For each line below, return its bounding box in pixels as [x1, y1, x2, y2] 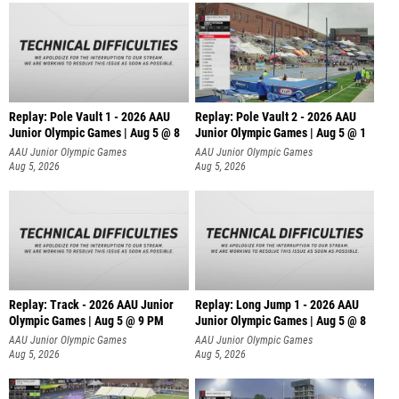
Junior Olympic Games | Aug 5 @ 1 [194, 126, 366, 142]
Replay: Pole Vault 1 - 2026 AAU [9, 110, 170, 126]
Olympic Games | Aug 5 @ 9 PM [9, 313, 164, 329]
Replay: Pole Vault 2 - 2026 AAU [194, 110, 356, 126]
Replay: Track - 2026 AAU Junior [9, 297, 174, 313]
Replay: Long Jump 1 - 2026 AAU [194, 297, 359, 313]
